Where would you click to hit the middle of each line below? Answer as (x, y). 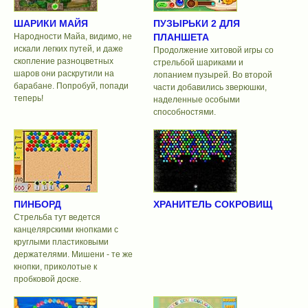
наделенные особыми (196, 99)
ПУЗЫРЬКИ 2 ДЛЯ (196, 23)
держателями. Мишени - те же (73, 255)
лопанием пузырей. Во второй (212, 75)
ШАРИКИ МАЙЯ (51, 23)
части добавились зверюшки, (210, 87)
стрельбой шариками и (198, 62)
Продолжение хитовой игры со (213, 50)
